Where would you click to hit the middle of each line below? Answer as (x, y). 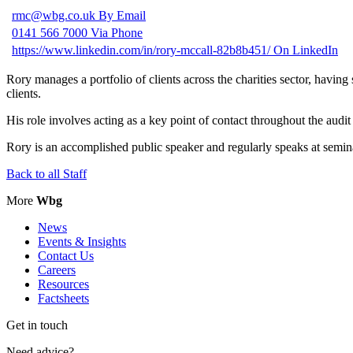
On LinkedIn (306, 50)
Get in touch (37, 325)
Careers (57, 269)
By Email (122, 15)
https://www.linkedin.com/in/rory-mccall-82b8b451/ (143, 50)
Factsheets (63, 298)
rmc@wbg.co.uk (55, 15)
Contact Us (66, 255)
